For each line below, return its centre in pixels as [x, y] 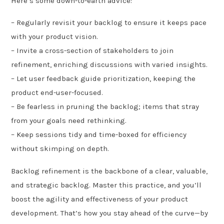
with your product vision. [55, 36]
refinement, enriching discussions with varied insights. [109, 64]
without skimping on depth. [60, 148]
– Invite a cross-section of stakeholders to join [92, 50]
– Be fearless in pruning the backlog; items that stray [105, 106]
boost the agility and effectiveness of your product [100, 199]
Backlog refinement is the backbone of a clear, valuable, [109, 171]
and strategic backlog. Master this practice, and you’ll [106, 185]
